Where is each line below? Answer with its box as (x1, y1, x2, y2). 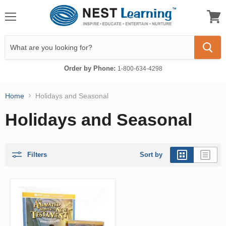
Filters (27, 150, 47, 158)
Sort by (140, 150, 162, 158)
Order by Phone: (64, 64, 118, 72)
